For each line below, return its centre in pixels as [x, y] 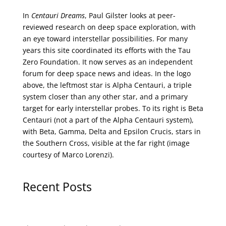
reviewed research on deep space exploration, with [109, 27]
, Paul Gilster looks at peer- [130, 15]
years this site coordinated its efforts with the [100, 50]
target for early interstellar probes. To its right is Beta [113, 108]
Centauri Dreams [58, 15]
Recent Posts [57, 186]
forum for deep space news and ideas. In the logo [106, 73]
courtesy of [42, 154]
